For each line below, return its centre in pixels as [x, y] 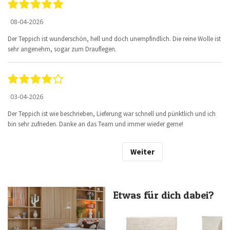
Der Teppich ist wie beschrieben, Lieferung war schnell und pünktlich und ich [112, 113]
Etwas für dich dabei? [164, 195]
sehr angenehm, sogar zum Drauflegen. [62, 49]
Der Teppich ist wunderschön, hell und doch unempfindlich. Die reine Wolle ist [114, 39]
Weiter [142, 151]
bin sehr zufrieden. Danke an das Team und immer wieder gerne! [95, 124]
